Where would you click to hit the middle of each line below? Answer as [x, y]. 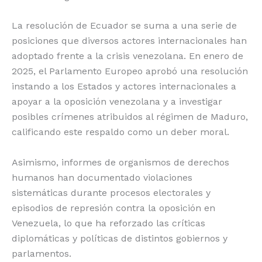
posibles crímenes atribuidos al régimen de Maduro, [130, 117]
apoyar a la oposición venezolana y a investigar [117, 102]
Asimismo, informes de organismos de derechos [120, 162]
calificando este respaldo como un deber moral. [120, 132]
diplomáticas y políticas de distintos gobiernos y [120, 238]
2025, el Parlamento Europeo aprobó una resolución [130, 71]
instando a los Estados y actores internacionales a [124, 87]
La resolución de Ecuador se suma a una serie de [124, 26]
